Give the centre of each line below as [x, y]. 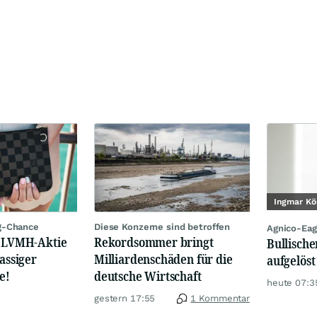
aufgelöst [291, 261]
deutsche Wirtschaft [148, 276]
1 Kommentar [220, 298]
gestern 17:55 [125, 298]
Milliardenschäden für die [163, 259]
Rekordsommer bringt [154, 242]
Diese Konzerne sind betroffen [162, 226]
